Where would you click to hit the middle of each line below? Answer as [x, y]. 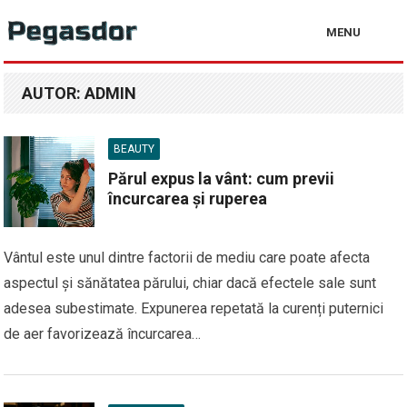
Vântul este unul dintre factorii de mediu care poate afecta [187, 258]
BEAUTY [134, 149]
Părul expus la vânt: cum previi [222, 179]
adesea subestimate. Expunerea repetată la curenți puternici [194, 308]
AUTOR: [54, 93]
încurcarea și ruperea [188, 199]
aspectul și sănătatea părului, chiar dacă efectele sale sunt [190, 283]
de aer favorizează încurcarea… [103, 334]
